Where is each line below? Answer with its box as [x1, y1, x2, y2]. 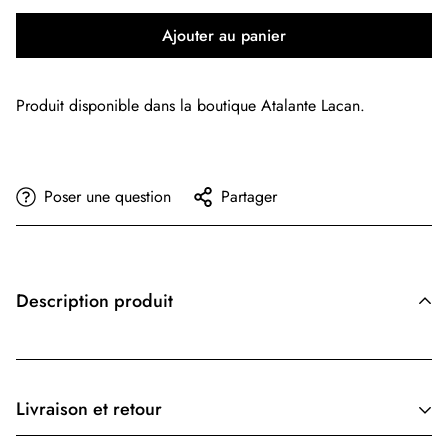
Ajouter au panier [162, 23, 286, 47]
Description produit [16, 287, 173, 314]
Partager [221, 184, 277, 208]
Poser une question [44, 184, 171, 208]
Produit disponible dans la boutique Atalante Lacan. [16, 93, 365, 117]
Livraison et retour [16, 395, 162, 422]
